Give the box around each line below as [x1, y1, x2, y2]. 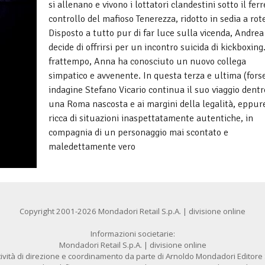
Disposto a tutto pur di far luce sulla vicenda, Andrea [49, 27, 264, 39]
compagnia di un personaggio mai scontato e [49, 127, 228, 138]
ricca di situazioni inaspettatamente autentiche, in [49, 112, 253, 124]
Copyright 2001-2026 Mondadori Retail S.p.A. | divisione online [20, 205, 245, 216]
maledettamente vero [49, 141, 135, 153]
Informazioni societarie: [90, 228, 175, 239]
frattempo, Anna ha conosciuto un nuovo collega [49, 56, 246, 67]
